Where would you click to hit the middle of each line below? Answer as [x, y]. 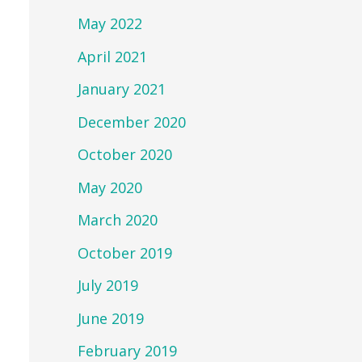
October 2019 [125, 253]
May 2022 [110, 24]
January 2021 [122, 89]
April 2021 [112, 56]
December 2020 [132, 122]
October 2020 [125, 155]
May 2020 [110, 187]
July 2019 [108, 286]
